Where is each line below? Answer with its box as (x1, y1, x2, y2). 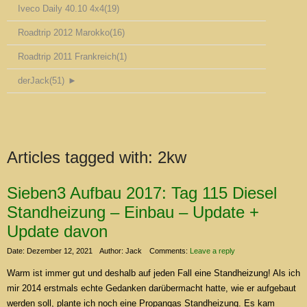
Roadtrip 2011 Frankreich (18, 51, 116, 62)
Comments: (149, 247, 190, 256)
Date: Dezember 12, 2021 (7, 247, 93, 256)
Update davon (7, 222, 108, 241)
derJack (18, 75, 49, 86)
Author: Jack (99, 247, 142, 256)
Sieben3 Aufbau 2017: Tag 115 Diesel (7, 184, 277, 203)
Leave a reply (190, 247, 235, 256)
